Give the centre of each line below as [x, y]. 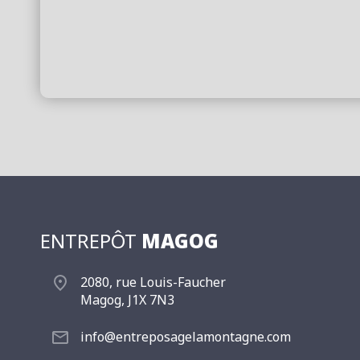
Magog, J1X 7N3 [127, 299]
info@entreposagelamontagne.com [186, 336]
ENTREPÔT [91, 240]
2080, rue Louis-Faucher [153, 282]
